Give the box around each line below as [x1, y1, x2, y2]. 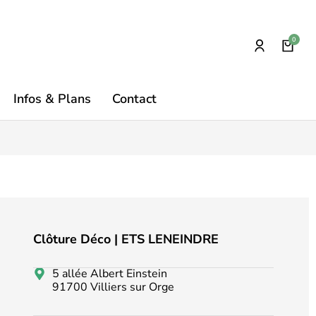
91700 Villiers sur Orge [52, 279, 175, 295]
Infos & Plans [13, 90, 92, 107]
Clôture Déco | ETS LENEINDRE [32, 231, 219, 248]
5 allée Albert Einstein [52, 266, 168, 281]
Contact [112, 90, 157, 107]
